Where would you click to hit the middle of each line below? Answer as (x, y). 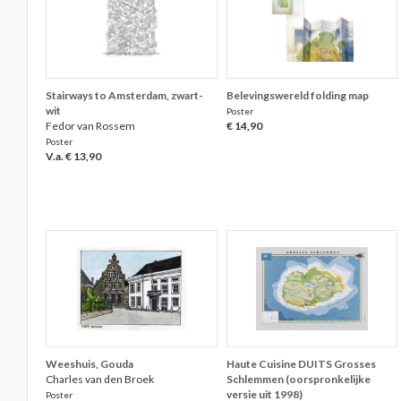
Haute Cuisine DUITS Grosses (301, 364)
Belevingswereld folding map (297, 95)
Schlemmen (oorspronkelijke (298, 379)
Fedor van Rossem (91, 126)
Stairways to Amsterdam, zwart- (125, 95)
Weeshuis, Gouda (90, 364)
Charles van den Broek (100, 379)
